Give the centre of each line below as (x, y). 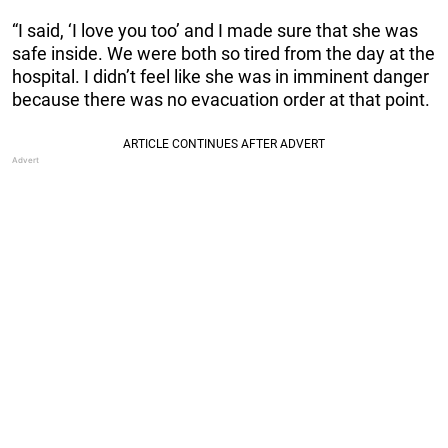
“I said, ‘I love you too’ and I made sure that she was (215, 30)
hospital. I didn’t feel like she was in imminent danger (220, 76)
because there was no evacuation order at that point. (221, 99)
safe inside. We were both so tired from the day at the (223, 53)
